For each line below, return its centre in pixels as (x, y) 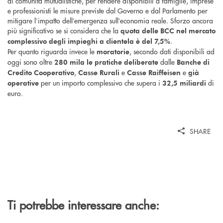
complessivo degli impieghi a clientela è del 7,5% (89, 41)
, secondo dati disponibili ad (172, 52)
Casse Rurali (100, 73)
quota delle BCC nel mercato (168, 31)
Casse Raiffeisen (155, 73)
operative (24, 83)
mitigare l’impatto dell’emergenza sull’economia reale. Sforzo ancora (110, 21)
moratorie (113, 52)
